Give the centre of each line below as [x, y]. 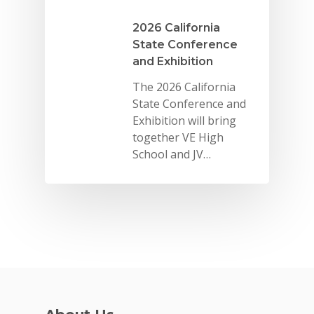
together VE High [178, 137]
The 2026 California [184, 87]
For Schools [225, 298]
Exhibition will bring [184, 120]
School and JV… [172, 154]
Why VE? [214, 268]
